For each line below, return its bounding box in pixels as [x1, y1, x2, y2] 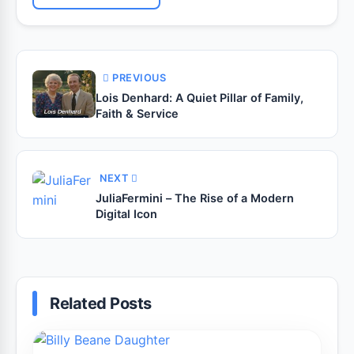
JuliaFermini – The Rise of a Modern [96, 190, 294, 205]
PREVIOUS [112, 71, 166, 84]
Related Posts [50, 293, 152, 313]
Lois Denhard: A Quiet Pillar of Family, [96, 90, 303, 104]
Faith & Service [96, 106, 179, 120]
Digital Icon [96, 206, 157, 220]
